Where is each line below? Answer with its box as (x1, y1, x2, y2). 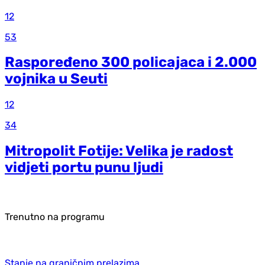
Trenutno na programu (5, 211, 105, 223)
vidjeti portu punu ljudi (5, 159, 163, 176)
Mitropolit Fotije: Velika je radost (5, 143, 233, 160)
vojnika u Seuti (5, 70, 108, 88)
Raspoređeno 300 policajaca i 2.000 (5, 54, 257, 71)
